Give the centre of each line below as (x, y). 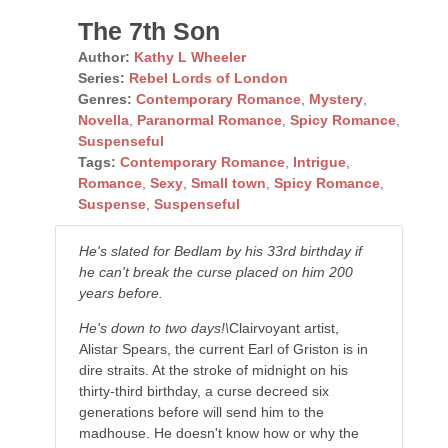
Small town (228, 183)
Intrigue (319, 162)
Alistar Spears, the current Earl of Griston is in (223, 349)
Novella (103, 120)
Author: (103, 57)
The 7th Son (148, 31)
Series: (101, 78)
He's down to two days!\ (153, 328)
